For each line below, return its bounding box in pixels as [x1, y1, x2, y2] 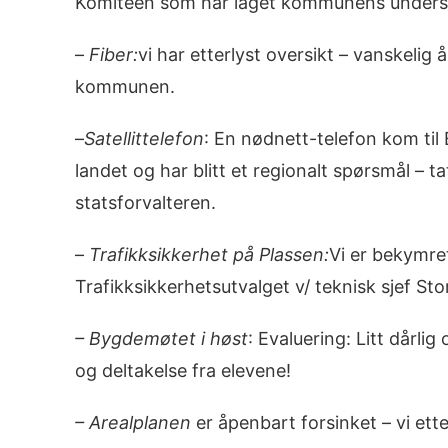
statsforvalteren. [74, 192, 216, 213]
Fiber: [88, 44, 138, 65]
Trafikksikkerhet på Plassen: [88, 244, 329, 265]
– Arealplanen [74, 412, 191, 433]
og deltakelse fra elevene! [74, 360, 291, 381]
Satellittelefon [83, 128, 204, 149]
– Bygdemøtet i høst [74, 328, 248, 349]
